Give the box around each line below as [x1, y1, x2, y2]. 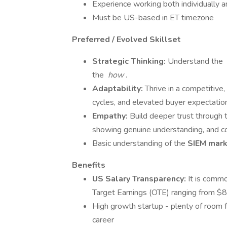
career [92, 214, 114, 225]
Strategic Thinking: [92, 56, 168, 67]
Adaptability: [92, 83, 145, 94]
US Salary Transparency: [92, 173, 188, 184]
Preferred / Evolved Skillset [72, 34, 181, 45]
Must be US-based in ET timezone [92, 12, 214, 23]
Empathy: [92, 110, 130, 122]
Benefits [72, 160, 105, 171]
